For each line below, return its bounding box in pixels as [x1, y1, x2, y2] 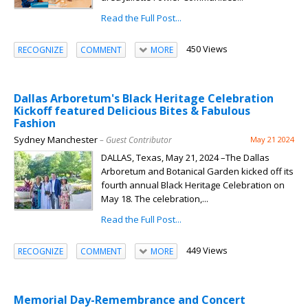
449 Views [186, 244, 228, 257]
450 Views [186, 43, 228, 56]
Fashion [14, 115, 56, 131]
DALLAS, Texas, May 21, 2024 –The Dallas [101, 151, 269, 164]
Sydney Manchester [14, 133, 98, 146]
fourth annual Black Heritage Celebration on [101, 179, 285, 192]
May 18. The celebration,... [101, 192, 208, 206]
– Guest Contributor [100, 134, 172, 146]
